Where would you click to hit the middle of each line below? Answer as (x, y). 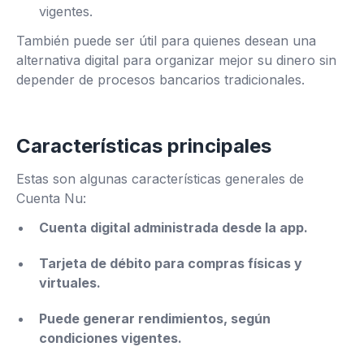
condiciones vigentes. (110, 338)
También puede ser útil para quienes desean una (166, 41)
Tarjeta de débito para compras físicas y (171, 263)
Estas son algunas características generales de (160, 179)
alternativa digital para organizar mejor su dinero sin (176, 60)
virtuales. (70, 283)
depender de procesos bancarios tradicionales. (160, 80)
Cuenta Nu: (51, 198)
